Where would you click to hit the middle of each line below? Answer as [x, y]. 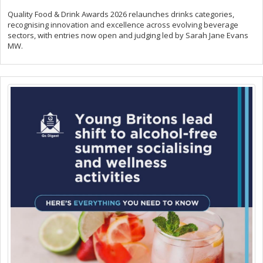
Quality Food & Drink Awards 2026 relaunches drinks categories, [121, 14]
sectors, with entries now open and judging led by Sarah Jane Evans [128, 36]
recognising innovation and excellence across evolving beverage [123, 25]
